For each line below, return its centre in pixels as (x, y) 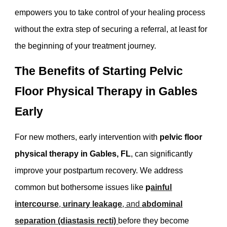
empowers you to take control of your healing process (110, 13)
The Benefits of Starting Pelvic (99, 71)
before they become (154, 220)
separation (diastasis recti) (66, 220)
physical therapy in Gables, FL (73, 154)
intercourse (37, 204)
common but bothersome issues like (80, 187)
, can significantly (162, 154)
